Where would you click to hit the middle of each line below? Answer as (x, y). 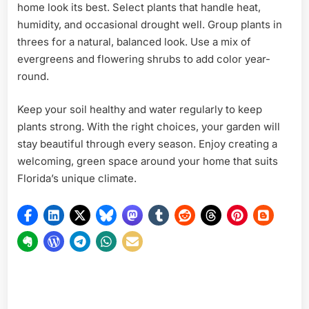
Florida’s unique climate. (77, 178)
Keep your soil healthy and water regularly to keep (140, 109)
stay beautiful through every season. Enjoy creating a (147, 143)
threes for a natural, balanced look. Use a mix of (134, 42)
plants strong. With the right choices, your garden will (149, 126)
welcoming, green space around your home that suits (148, 161)
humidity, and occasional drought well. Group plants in (150, 25)
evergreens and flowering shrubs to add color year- (144, 59)
